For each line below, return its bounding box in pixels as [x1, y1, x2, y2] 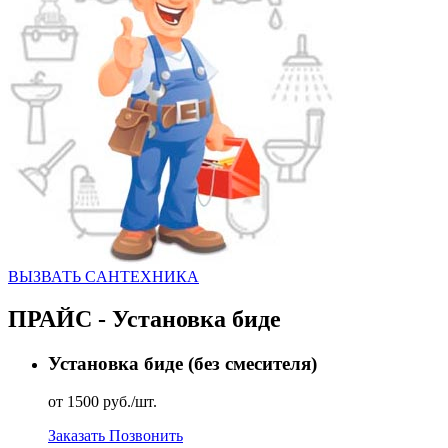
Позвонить [109, 427, 183, 445]
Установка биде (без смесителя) [48, 352, 317, 374]
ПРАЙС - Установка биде [8, 305, 281, 332]
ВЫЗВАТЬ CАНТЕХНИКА [8, 267, 199, 285]
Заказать [48, 427, 109, 445]
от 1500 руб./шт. [48, 393, 157, 411]
